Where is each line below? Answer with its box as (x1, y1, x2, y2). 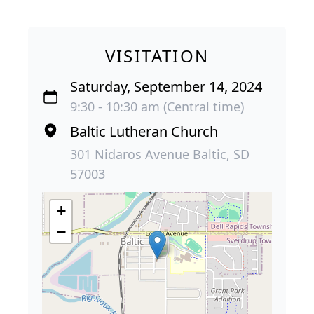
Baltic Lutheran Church (70, 121, 218, 141)
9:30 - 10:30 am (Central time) (70, 97, 244, 115)
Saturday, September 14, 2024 (70, 76, 262, 96)
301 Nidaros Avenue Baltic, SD (70, 145, 250, 163)
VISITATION (104, 43, 210, 67)
